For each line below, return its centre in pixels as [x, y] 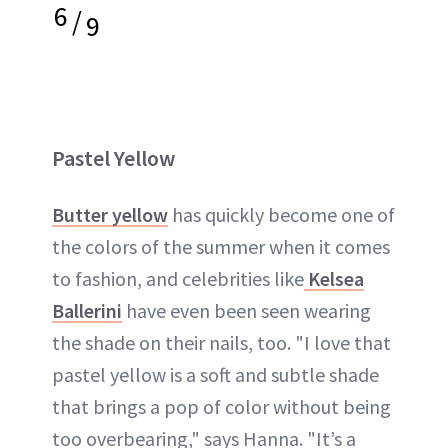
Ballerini [87, 311]
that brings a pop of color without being [221, 407]
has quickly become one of [281, 215]
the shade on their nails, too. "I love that [221, 343]
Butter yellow [110, 215]
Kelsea [334, 279]
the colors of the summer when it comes [221, 247]
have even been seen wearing [246, 311]
